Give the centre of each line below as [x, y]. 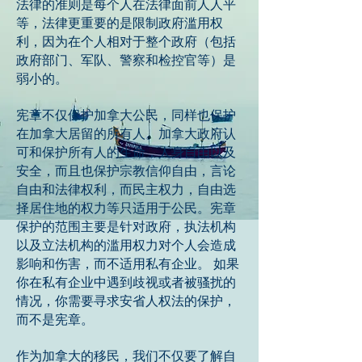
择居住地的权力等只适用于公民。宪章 [126, 208]
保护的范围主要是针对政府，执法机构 [126, 226]
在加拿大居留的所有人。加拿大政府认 [126, 133]
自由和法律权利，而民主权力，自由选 [126, 189]
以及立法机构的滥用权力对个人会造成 [126, 245]
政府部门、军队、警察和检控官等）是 [126, 60]
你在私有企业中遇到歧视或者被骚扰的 [126, 282]
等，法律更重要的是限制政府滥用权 [120, 23]
